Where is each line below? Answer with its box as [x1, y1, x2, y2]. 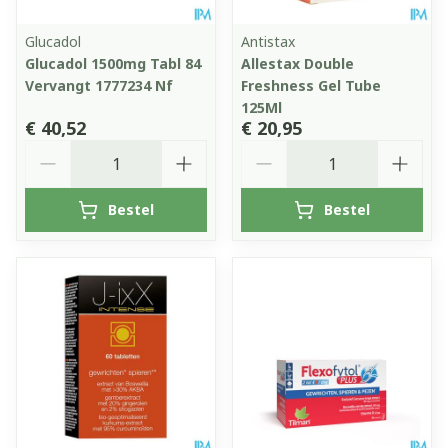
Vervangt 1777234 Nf [25, 75, 173, 95]
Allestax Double [241, 53, 354, 73]
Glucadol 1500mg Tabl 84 [25, 53, 201, 73]
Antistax [241, 31, 295, 51]
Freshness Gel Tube [241, 75, 381, 95]
